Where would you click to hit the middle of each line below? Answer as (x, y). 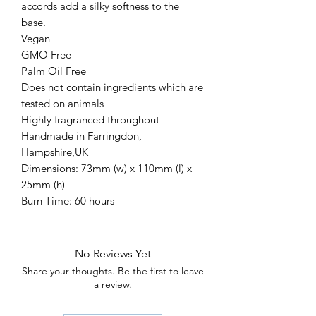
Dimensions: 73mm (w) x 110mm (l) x (107, 168)
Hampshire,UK (55, 152)
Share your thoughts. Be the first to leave (113, 271)
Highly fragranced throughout (90, 119)
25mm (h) (43, 184)
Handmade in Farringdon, (81, 135)
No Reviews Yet (113, 253)
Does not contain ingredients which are (112, 87)
